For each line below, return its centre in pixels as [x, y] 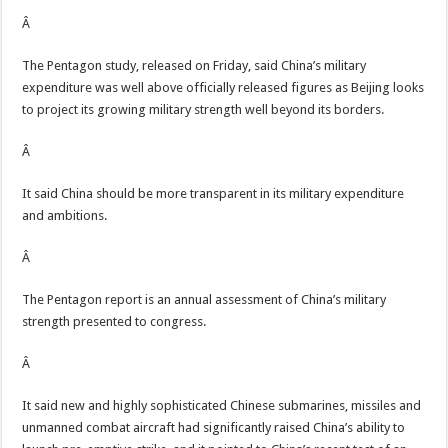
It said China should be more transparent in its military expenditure [213, 193]
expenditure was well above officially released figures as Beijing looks [223, 87]
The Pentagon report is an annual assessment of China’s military [204, 299]
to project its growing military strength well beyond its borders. [203, 109]
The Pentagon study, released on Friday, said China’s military [194, 65]
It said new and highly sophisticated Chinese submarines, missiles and [222, 405]
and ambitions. [65, 215]
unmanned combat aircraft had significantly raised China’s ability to [214, 427]
